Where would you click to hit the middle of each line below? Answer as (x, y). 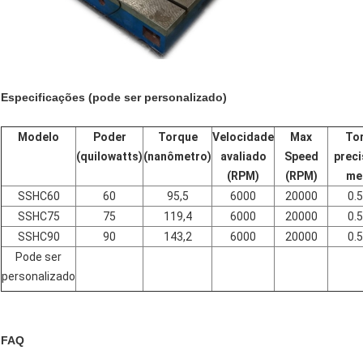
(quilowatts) (109, 157)
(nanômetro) (177, 157)
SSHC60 (38, 196)
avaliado (243, 157)
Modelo (38, 137)
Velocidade (243, 137)
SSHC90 (38, 237)
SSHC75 (38, 217)
